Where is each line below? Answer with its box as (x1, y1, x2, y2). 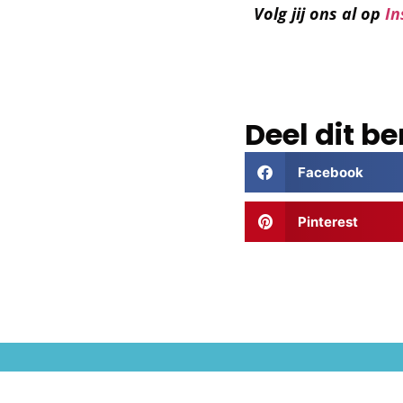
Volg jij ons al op (254, 2, 385, 24)
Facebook (297, 163, 363, 181)
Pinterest (297, 212, 358, 230)
